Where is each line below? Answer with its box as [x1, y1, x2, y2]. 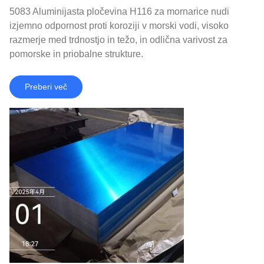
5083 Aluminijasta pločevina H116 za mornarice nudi [9, 6, 229, 16]
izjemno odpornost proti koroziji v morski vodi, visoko [9, 20, 229, 31]
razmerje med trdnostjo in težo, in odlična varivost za [9, 34, 227, 45]
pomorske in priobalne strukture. [9, 48, 143, 59]
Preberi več [25, 81, 67, 91]
